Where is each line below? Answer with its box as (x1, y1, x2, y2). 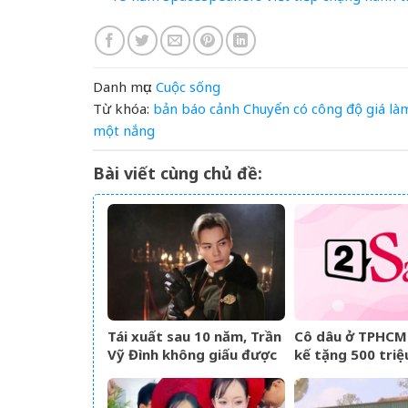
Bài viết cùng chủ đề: (93, 161, 262, 184)
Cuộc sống (156, 76, 220, 96)
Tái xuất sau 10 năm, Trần (107, 326, 281, 345)
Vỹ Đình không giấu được (107, 344, 277, 363)
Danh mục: (93, 76, 152, 96)
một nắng (93, 120, 155, 139)
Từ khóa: (93, 98, 149, 117)
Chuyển (243, 98, 290, 117)
